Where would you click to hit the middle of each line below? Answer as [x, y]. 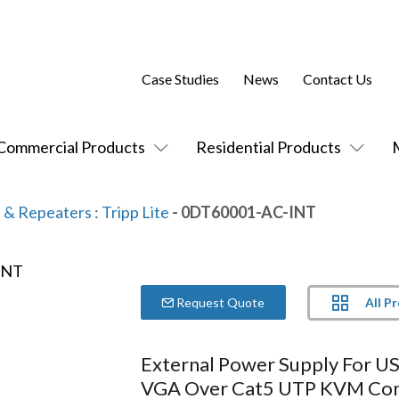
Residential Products [268, 147]
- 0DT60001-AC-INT [243, 212]
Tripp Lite [135, 212]
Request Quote [220, 303]
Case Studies [180, 79]
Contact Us [337, 79]
